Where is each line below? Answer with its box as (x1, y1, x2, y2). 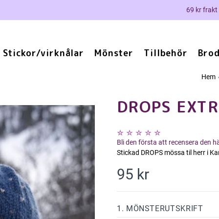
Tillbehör (143, 47, 188, 59)
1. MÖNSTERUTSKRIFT (117, 204, 203, 213)
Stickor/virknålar (2, 47, 85, 59)
